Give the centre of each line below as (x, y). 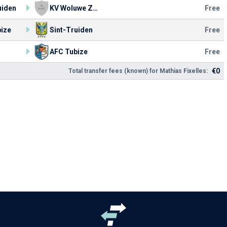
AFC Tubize (69, 52)
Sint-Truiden (71, 30)
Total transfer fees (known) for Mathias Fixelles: (138, 71)
